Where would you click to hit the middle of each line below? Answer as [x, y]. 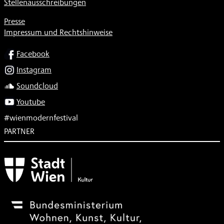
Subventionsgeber [35, 155]
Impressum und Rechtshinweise [58, 32]
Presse [14, 21]
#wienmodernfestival [41, 117]
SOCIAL [16, 51]
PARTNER [19, 131]
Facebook [33, 53]
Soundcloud [37, 85]
